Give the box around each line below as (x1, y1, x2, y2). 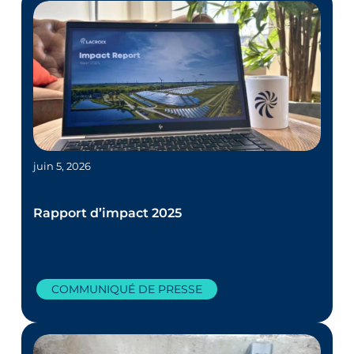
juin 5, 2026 (33, 159, 92, 172)
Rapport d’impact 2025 (33, 205, 183, 220)
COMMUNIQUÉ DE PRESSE (51, 281, 203, 296)
